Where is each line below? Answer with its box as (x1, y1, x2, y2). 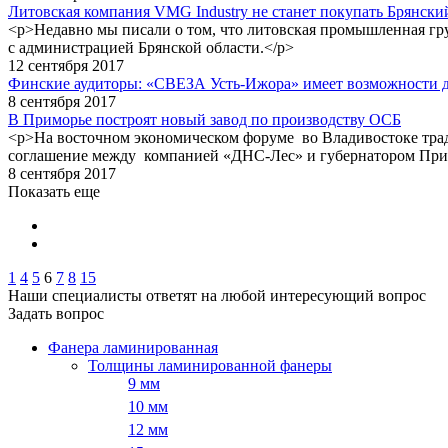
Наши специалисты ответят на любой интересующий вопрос (8, 287, 426, 304)
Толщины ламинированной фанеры (88, 357, 332, 374)
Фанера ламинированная (48, 339, 218, 356)
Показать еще (8, 183, 100, 200)
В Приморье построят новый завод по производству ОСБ (8, 111, 401, 128)
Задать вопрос (8, 305, 104, 322)
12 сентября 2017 (8, 57, 124, 74)
